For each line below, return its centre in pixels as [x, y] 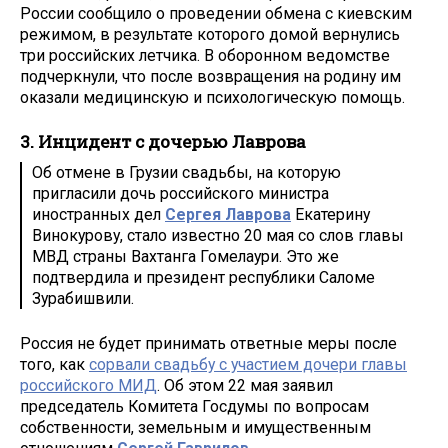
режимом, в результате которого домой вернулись [210, 34]
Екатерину [330, 215]
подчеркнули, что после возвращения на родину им [210, 76]
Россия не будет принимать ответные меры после [208, 344]
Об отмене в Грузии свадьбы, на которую [186, 173]
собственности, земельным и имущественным [195, 428]
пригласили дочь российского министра [180, 194]
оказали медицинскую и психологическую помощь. [212, 97]
